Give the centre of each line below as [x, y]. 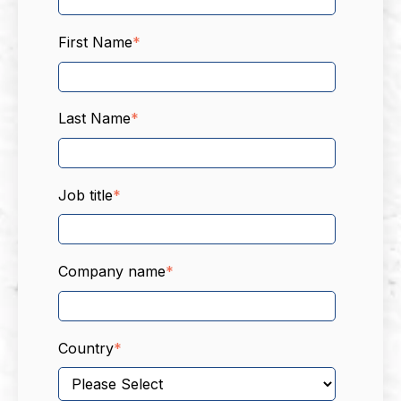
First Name [95, 42]
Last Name [94, 119]
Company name [112, 272]
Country [86, 348]
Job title [85, 195]
